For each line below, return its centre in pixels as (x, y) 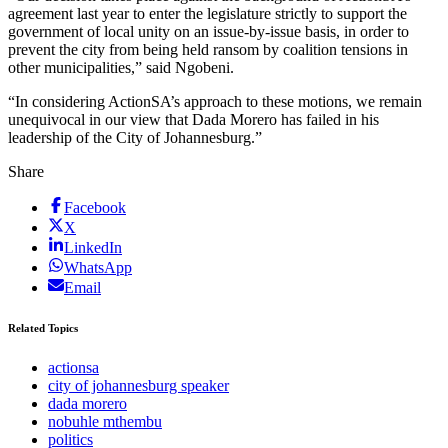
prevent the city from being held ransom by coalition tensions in (208, 49)
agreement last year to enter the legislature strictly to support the (207, 13)
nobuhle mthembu (105, 421)
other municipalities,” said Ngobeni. (121, 67)
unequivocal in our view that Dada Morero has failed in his (193, 119)
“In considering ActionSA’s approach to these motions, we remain (215, 101)
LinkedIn (93, 247)
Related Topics (43, 327)
